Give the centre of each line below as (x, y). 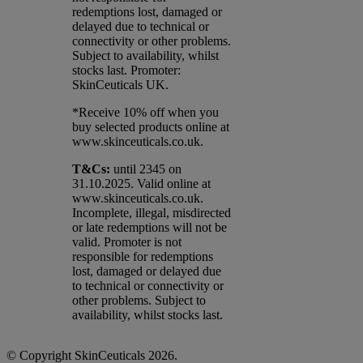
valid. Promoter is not (127, 241)
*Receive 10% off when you (145, 112)
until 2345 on (146, 169)
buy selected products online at (151, 126)
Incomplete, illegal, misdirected (152, 212)
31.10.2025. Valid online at (141, 183)
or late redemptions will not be (149, 227)
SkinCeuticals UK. (120, 84)
